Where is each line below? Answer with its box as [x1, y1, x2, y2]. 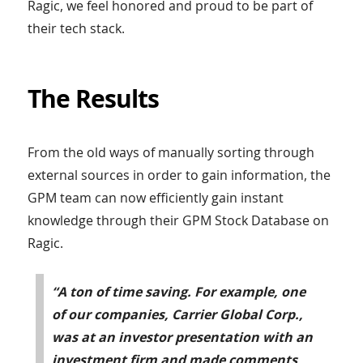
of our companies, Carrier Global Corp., [51, 305, 303, 323]
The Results [27, 81, 159, 115]
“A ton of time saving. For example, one [51, 282, 305, 301]
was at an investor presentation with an [51, 327, 313, 346]
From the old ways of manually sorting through [27, 143, 314, 161]
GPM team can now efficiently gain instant [27, 188, 284, 207]
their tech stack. [27, 19, 125, 37]
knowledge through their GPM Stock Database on [27, 211, 329, 229]
